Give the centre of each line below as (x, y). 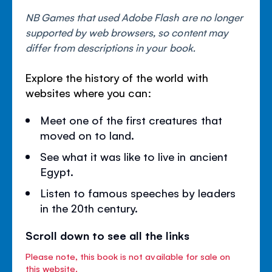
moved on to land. (87, 134)
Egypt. (57, 171)
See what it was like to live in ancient (134, 156)
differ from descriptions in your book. (110, 47)
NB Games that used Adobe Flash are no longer (134, 17)
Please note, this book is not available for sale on (128, 256)
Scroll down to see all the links (108, 235)
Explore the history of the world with (117, 77)
